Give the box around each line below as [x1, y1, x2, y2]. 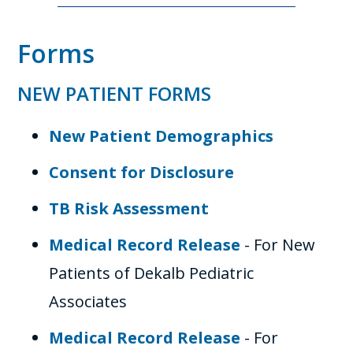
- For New [240, 234, 316, 255]
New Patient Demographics [49, 125, 274, 147]
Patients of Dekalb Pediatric [49, 262, 255, 284]
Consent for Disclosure [49, 162, 235, 183]
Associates [49, 291, 128, 312]
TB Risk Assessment [49, 198, 210, 219]
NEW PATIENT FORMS [17, 80, 212, 106]
